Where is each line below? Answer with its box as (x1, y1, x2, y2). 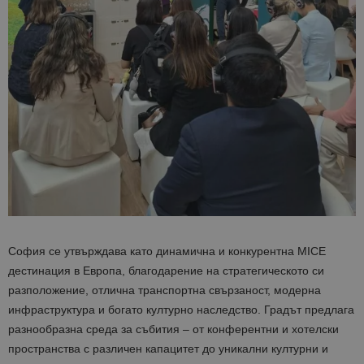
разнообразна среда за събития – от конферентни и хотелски (8, 322, 339, 336)
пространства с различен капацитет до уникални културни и (8, 341, 328, 355)
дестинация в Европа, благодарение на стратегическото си (8, 263, 324, 277)
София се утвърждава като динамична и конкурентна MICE (8, 244, 326, 258)
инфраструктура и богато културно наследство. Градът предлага (8, 302, 354, 316)
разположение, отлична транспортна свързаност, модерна (8, 283, 321, 297)
